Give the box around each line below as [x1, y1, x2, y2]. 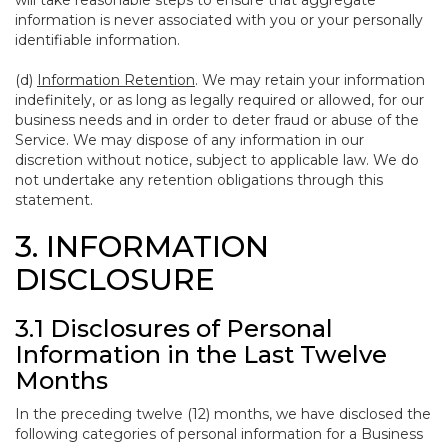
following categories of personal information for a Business [15, 425, 423, 443]
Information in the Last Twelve [15, 340, 387, 369]
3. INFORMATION [15, 228, 269, 265]
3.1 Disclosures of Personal [15, 314, 333, 343]
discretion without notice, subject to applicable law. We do [15, 151, 419, 169]
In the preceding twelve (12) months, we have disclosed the [15, 405, 431, 423]
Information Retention [37, 71, 195, 89]
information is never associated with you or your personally [15, 11, 423, 29]
